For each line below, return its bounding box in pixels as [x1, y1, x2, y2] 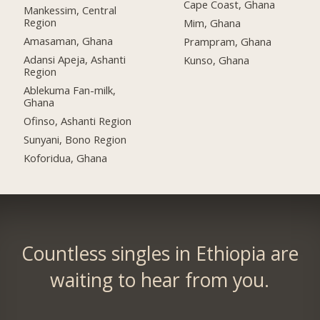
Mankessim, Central [24, 3, 117, 18]
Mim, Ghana [184, 16, 241, 31]
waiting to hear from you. [50, 266, 270, 293]
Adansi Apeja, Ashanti [24, 52, 126, 67]
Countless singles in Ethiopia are [21, 240, 299, 266]
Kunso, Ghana [184, 52, 250, 67]
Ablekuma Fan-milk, [24, 83, 116, 98]
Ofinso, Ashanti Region [24, 113, 132, 128]
